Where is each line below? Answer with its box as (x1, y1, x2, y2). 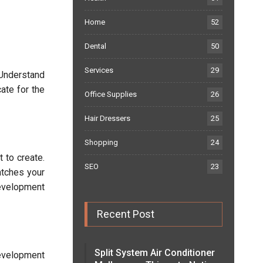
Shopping (84, 138, 118, 147)
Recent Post (96, 208, 154, 220)
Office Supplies (84, 90, 137, 99)
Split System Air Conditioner (94, 247, 215, 258)
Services (84, 66, 113, 75)
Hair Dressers (84, 114, 130, 123)
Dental (84, 42, 106, 50)
